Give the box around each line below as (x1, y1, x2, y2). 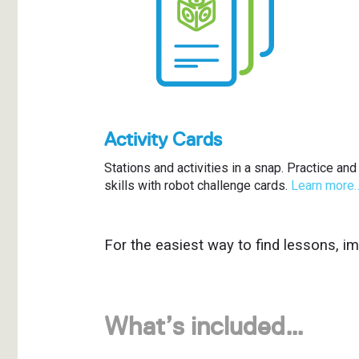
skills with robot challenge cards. (103, 177, 291, 193)
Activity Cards (103, 127, 222, 151)
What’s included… (103, 311, 304, 341)
